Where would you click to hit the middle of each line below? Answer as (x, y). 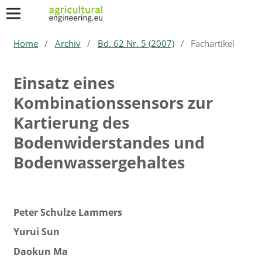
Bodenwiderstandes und (109, 142)
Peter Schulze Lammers (68, 212)
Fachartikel (213, 43)
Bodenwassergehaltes (99, 162)
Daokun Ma (40, 251)
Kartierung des (71, 122)
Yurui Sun (36, 232)
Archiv (68, 43)
